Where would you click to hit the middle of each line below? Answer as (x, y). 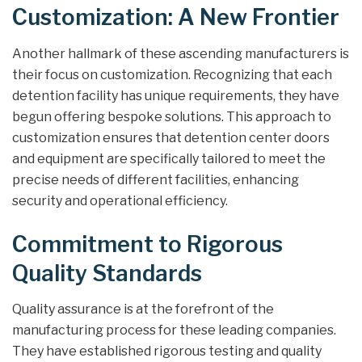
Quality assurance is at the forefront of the (143, 309)
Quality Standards (107, 273)
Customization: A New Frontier (176, 18)
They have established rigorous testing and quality (167, 351)
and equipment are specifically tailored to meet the (169, 158)
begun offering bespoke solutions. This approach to (172, 116)
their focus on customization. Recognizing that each (172, 74)
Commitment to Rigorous (147, 244)
